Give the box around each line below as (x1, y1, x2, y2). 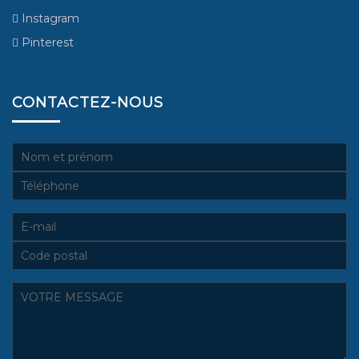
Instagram (18, 11, 79, 26)
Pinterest (18, 35, 74, 50)
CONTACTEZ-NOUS (12, 94, 163, 111)
